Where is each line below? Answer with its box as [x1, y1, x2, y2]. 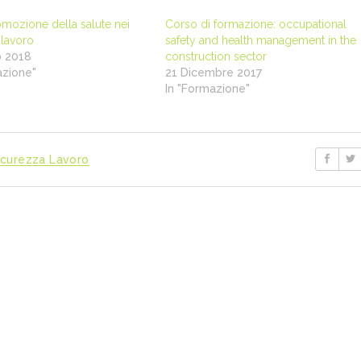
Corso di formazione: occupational [165, 17, 347, 31]
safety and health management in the [165, 33, 357, 47]
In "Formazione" [165, 81, 251, 95]
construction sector [165, 49, 268, 63]
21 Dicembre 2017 [165, 65, 263, 79]
